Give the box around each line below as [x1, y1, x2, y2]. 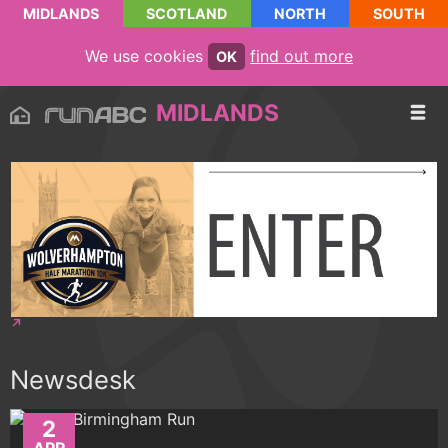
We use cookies [85, 46, 208, 66]
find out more [250, 46, 353, 66]
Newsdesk [10, 364, 136, 396]
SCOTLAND [146, 5, 228, 22]
